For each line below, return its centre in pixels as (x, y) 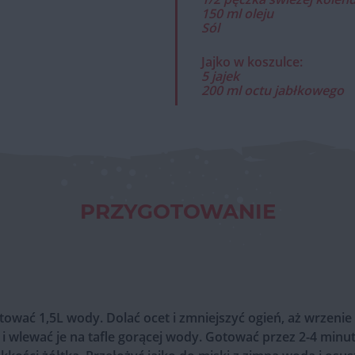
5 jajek (220, 76)
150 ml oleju (237, 13)
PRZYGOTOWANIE (177, 212)
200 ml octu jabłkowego (273, 90)
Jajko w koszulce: (252, 62)
